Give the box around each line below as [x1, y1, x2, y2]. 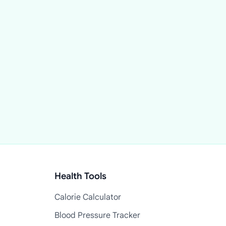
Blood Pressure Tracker [54, 210, 140, 220]
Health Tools [54, 171, 106, 182]
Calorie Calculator [54, 192, 121, 202]
